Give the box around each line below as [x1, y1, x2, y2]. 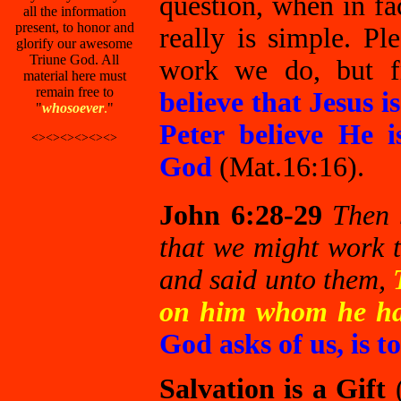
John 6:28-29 [159, 200, 322, 231]
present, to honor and [14, 20, 134, 35]
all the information [22, 4, 126, 19]
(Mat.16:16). [212, 151, 364, 183]
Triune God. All [30, 52, 119, 67]
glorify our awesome [16, 36, 132, 51]
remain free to [35, 84, 114, 99]
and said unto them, [159, 264, 386, 295]
